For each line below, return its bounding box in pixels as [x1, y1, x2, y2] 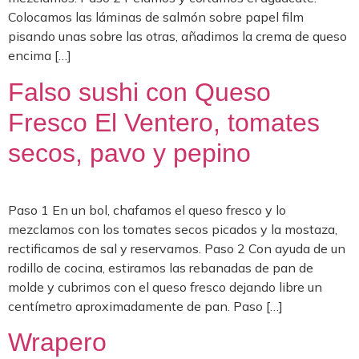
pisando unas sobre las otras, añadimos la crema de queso [8, 28, 347, 45]
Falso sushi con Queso [8, 77, 271, 107]
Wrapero [8, 328, 107, 357]
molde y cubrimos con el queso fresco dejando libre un [8, 278, 322, 295]
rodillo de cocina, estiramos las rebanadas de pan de [8, 259, 313, 276]
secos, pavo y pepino [8, 138, 251, 167]
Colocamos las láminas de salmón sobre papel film [8, 9, 304, 26]
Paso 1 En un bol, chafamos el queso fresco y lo [8, 201, 286, 218]
